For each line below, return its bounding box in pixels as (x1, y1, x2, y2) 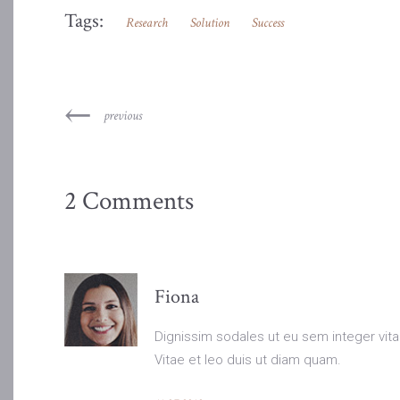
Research (126, 14, 168, 32)
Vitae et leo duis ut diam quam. (154, 352, 341, 369)
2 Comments (64, 184, 194, 219)
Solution (190, 14, 229, 32)
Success (252, 14, 284, 32)
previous (104, 107, 142, 125)
